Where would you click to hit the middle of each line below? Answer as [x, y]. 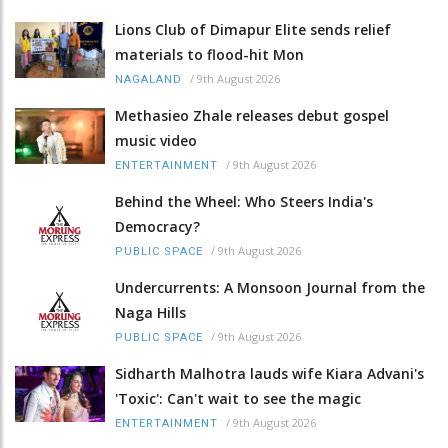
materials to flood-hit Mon [209, 55]
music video [156, 141]
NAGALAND [148, 80]
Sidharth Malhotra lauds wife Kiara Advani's [269, 374]
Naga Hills [150, 313]
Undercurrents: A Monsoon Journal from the [270, 288]
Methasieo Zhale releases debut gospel [252, 116]
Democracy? [157, 227]
